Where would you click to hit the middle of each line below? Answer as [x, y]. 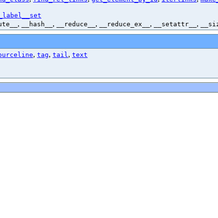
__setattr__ [175, 24]
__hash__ [37, 24]
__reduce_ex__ [125, 24]
